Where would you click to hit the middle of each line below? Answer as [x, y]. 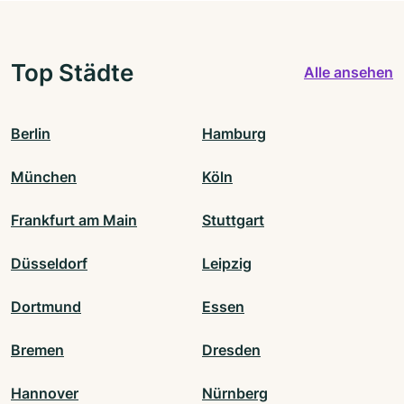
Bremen [37, 349]
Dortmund [46, 306]
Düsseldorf [49, 263]
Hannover [45, 393]
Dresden [231, 349]
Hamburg [234, 133]
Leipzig [227, 263]
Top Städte [72, 72]
